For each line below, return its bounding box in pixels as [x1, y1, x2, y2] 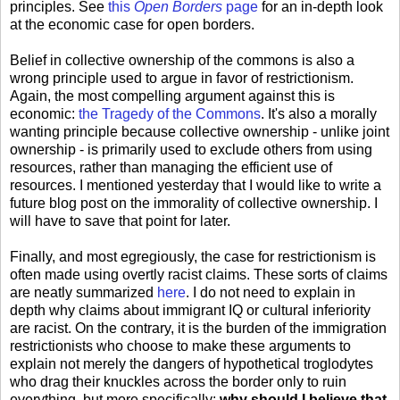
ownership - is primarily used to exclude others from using [10, 142, 372, 158]
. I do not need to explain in [186, 285, 355, 301]
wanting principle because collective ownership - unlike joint [10, 124, 389, 140]
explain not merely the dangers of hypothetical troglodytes [10, 356, 373, 372]
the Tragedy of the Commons [79, 106, 261, 122]
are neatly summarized [10, 285, 157, 301]
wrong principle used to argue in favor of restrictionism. [10, 71, 354, 87]
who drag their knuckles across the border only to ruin [10, 374, 346, 390]
